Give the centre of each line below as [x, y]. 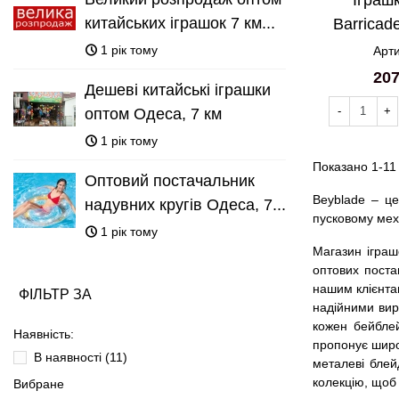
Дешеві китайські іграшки [178, 90]
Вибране [39, 383]
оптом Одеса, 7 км [153, 114]
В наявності [69, 357]
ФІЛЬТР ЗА [55, 294]
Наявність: [44, 334]
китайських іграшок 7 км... [180, 23]
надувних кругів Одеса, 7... [185, 205]
